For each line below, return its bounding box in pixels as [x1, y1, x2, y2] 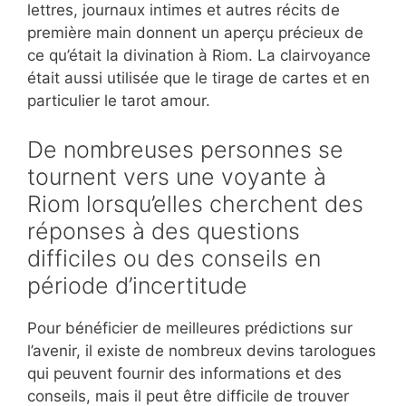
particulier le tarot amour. [27, 92, 210, 111]
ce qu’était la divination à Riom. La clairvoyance [27, 46, 371, 65]
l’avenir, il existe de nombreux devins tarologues [27, 341, 376, 360]
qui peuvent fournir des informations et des [27, 363, 342, 382]
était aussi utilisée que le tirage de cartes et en [27, 69, 370, 88]
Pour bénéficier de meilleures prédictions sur [27, 318, 353, 337]
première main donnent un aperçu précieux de [27, 24, 363, 43]
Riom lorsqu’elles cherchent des [27, 189, 363, 217]
